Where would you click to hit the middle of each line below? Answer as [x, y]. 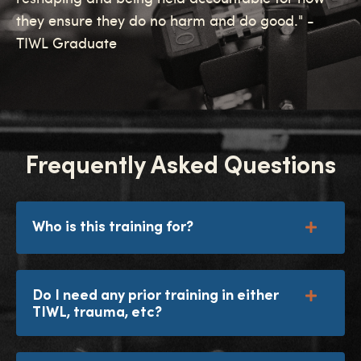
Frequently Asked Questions [180, 165]
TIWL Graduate [66, 45]
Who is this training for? [113, 226]
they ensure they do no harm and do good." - [165, 23]
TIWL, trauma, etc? [97, 312]
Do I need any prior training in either [156, 295]
